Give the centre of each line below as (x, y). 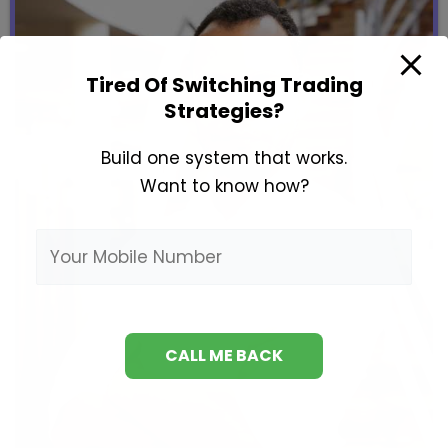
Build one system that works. (224, 157)
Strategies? (224, 110)
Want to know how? (224, 185)
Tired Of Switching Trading (224, 84)
